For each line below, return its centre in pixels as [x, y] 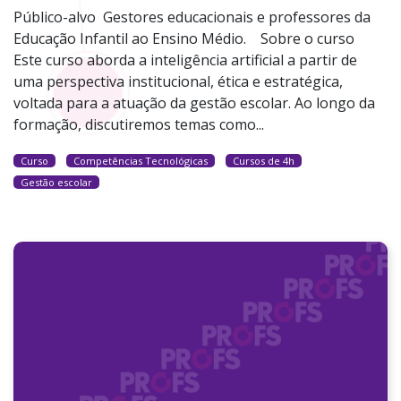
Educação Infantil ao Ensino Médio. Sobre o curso [186, 39]
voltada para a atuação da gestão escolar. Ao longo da [194, 103]
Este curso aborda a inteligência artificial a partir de [185, 60]
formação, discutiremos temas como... [139, 125]
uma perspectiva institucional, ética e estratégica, [178, 82]
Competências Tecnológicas [141, 161]
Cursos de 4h [264, 161]
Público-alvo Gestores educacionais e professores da [192, 17]
